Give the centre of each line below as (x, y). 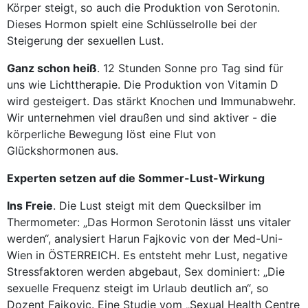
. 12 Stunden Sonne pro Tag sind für (190, 68)
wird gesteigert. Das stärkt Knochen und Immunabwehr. (151, 101)
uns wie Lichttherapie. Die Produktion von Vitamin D (143, 85)
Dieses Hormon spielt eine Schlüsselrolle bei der (132, 24)
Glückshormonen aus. (63, 151)
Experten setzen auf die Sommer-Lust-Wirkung (136, 178)
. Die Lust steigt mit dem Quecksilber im (157, 206)
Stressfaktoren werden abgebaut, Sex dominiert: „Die (146, 272)
